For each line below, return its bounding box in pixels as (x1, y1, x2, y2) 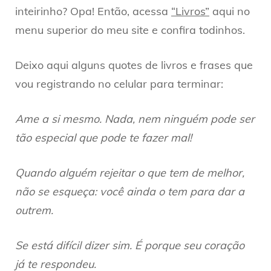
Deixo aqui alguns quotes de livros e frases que (15, 57, 253, 72)
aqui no (209, 4, 250, 18)
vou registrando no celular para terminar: (15, 76, 223, 91)
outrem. (15, 203, 53, 217)
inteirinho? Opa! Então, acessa (15, 4, 171, 18)
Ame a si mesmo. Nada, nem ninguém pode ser (15, 111, 255, 126)
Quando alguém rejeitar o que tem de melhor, (15, 165, 244, 180)
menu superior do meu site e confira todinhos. (15, 22, 245, 37)
